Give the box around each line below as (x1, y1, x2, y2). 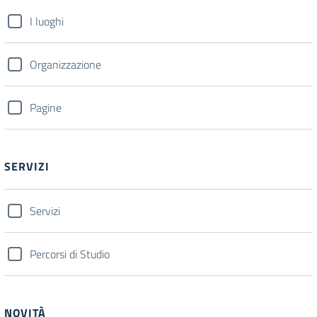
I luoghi (30, 12, 64, 30)
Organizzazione (30, 55, 101, 73)
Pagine (30, 98, 62, 116)
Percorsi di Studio (30, 245, 110, 263)
